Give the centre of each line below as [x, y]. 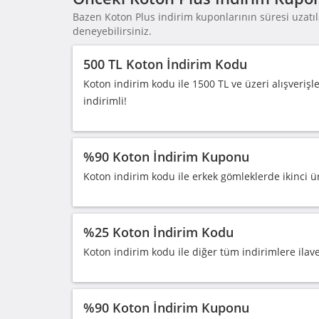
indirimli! [105, 101]
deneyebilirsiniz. [112, 31]
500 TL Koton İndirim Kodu [165, 64]
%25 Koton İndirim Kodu [158, 232]
